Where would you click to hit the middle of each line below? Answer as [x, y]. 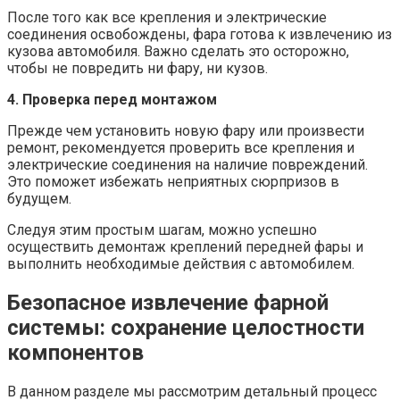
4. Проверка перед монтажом [112, 99]
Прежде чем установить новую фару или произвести [186, 130]
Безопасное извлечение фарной [168, 302]
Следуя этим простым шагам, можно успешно [162, 229]
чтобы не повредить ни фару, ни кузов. [137, 68]
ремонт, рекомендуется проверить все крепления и [181, 147]
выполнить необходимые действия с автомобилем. [181, 263]
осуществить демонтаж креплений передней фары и [185, 246]
